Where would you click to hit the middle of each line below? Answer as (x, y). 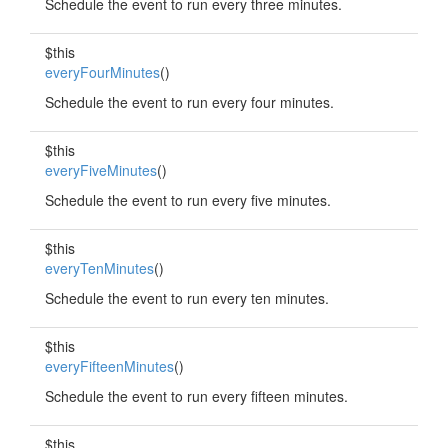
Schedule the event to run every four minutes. (189, 102)
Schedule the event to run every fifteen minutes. (196, 396)
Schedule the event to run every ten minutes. (187, 298)
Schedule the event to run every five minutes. (188, 200)
